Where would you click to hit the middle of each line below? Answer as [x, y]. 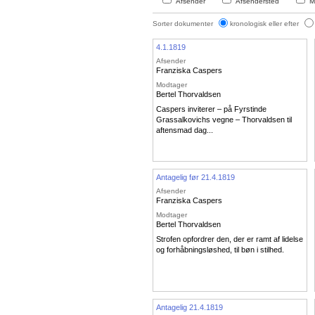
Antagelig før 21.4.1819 [195, 177]
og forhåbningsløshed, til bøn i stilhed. [220, 250]
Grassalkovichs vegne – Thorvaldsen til [224, 120]
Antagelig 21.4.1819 [189, 307]
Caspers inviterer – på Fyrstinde [211, 109]
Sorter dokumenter [184, 23]
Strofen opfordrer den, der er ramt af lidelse [230, 239]
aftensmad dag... [185, 130]
